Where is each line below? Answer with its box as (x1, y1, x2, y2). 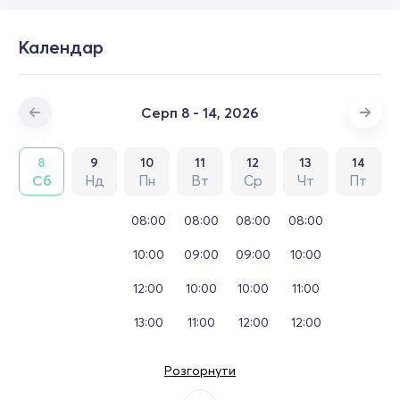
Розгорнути (164, 362, 236, 379)
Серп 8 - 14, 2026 (141, 103, 259, 121)
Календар (18, 35, 104, 58)
